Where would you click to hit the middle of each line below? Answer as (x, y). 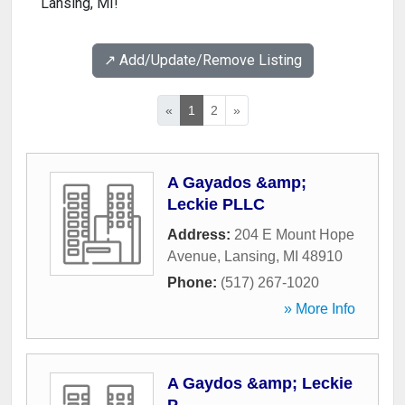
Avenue (192, 257)
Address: (201, 235)
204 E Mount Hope (294, 235)
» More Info (320, 309)
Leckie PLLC (216, 205)
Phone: (194, 283)
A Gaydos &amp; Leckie (260, 384)
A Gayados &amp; (237, 183)
